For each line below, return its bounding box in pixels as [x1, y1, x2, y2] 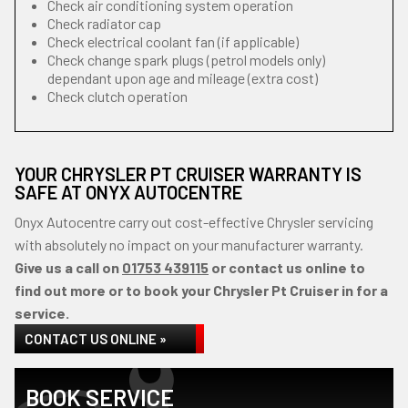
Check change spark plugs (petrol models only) [47, 51, 325, 68]
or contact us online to [209, 259, 365, 276]
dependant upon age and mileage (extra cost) [47, 69, 318, 87]
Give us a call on [15, 259, 122, 276]
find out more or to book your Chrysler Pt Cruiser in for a [15, 281, 388, 299]
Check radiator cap [47, 15, 161, 32]
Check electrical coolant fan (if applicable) [47, 33, 299, 50]
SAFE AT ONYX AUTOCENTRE [15, 181, 242, 203]
